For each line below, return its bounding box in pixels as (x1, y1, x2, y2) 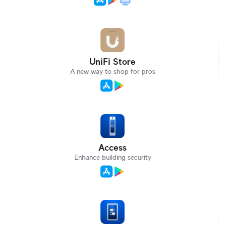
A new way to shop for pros (70, 67, 155, 75)
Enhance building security (74, 153, 151, 161)
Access (98, 143, 127, 153)
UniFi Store (89, 57, 136, 67)
